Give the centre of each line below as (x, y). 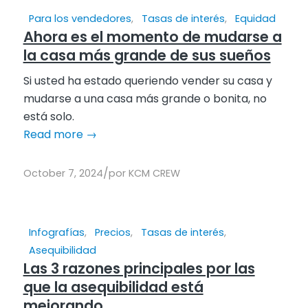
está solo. (48, 116)
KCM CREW (154, 173)
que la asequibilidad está (113, 287)
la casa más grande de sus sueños (147, 55)
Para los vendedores (80, 18)
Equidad (255, 18)
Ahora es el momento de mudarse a (152, 36)
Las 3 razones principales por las (139, 268)
